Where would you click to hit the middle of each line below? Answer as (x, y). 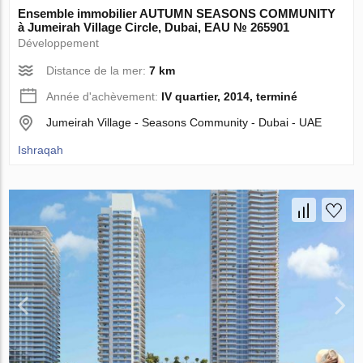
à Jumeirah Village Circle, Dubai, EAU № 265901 (154, 27)
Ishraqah (41, 149)
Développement (59, 43)
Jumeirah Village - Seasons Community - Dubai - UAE (184, 122)
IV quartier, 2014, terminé (230, 96)
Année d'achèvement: (104, 96)
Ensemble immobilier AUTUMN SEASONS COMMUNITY (177, 13)
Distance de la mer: (98, 70)
